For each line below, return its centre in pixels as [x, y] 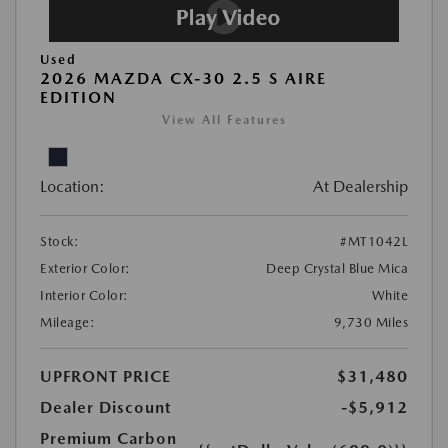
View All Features [224, 119]
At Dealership [360, 186]
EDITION [78, 97]
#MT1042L [374, 241]
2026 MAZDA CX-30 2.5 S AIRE [183, 78]
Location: [72, 186]
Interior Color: [84, 295]
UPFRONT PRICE [105, 376]
